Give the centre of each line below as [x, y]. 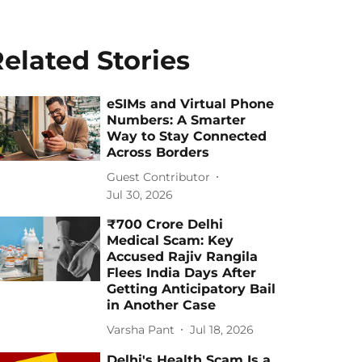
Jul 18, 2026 [222, 329]
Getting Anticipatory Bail [192, 289]
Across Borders [158, 152]
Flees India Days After [182, 273]
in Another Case [162, 305]
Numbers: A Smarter [177, 120]
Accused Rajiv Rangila [183, 257]
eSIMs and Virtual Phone [191, 104]
